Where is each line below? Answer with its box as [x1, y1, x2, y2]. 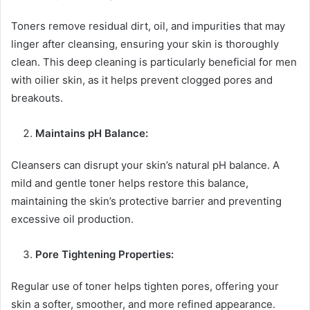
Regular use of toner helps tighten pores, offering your [11, 280, 279, 293]
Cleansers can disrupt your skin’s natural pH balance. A [11, 158, 280, 172]
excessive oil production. [11, 212, 134, 226]
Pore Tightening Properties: [35, 248, 174, 262]
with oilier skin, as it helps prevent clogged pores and [11, 73, 273, 87]
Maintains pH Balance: [35, 127, 148, 140]
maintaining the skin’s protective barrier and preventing [11, 194, 282, 208]
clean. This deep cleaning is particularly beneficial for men [11, 55, 297, 69]
